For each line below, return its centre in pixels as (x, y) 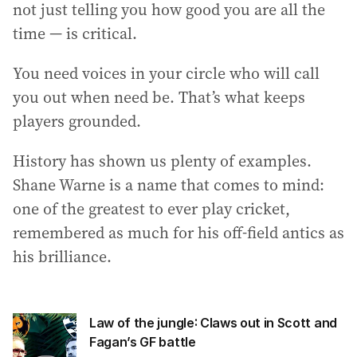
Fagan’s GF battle (143, 342)
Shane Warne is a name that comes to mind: (169, 185)
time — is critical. (75, 33)
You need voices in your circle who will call (166, 73)
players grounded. (77, 121)
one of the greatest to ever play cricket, (151, 209)
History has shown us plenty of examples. (162, 161)
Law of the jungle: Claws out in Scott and (213, 323)
